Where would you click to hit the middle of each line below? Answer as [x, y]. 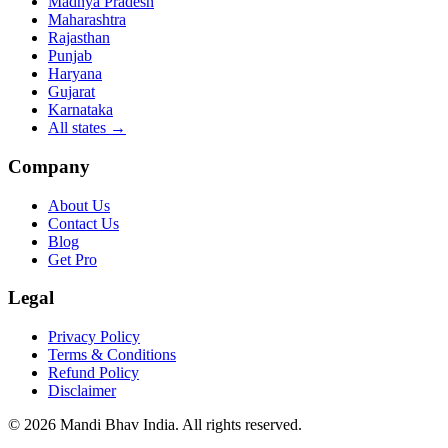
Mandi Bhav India [117, 425]
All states [77, 128]
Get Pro [72, 259]
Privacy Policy [94, 337]
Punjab [70, 56]
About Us [79, 205]
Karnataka [80, 110]
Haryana [75, 74]
